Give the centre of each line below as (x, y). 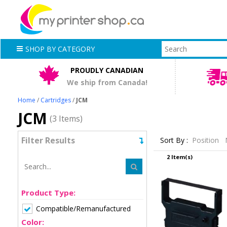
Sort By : (174, 140)
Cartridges (56, 100)
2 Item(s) (179, 157)
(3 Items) (66, 118)
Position (206, 140)
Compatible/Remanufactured (84, 208)
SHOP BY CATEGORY (60, 49)
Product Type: (49, 192)
